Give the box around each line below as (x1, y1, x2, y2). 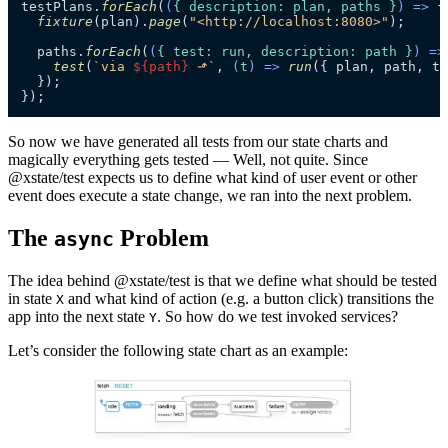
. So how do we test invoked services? (157, 307, 398, 325)
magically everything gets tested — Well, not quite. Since (8, 150, 368, 168)
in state (8, 289, 56, 307)
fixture (37, 13, 93, 29)
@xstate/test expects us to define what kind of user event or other (8, 168, 417, 186)
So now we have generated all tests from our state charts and (8, 132, 388, 150)
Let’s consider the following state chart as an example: (8, 341, 348, 359)
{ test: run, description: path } (157, 43, 413, 59)
